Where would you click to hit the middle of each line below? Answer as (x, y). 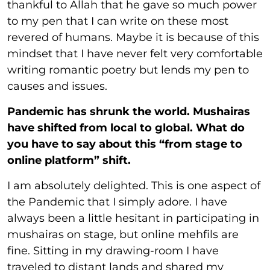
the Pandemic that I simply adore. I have (117, 202)
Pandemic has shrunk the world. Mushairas (129, 112)
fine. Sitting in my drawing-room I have (113, 251)
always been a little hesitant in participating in (133, 218)
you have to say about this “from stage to (125, 144)
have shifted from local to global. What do (126, 128)
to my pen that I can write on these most (118, 21)
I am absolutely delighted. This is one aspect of (134, 186)
